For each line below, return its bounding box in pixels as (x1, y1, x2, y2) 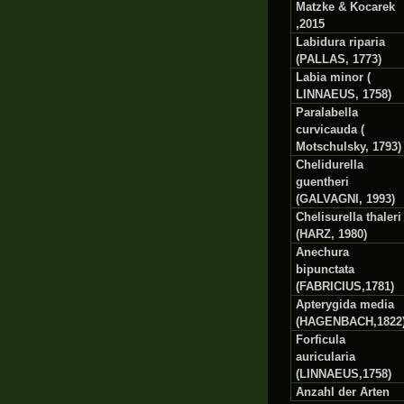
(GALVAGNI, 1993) (296, 192, 395, 206)
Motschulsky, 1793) (296, 140, 401, 153)
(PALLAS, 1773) (296, 52, 381, 66)
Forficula (296, 333, 345, 346)
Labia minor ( (296, 70, 371, 84)
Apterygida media (296, 298, 394, 311)
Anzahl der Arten (296, 385, 390, 399)
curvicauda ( (296, 123, 364, 136)
